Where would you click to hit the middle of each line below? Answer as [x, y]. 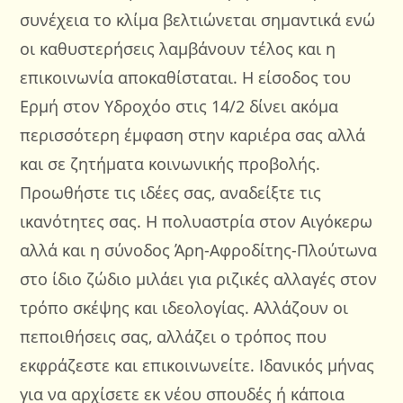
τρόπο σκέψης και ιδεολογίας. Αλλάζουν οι [184, 308]
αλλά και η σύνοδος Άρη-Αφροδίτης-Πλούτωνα [199, 250]
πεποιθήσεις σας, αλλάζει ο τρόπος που [174, 336]
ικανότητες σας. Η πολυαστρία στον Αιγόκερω [197, 221]
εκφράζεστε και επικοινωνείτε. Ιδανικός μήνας [197, 365]
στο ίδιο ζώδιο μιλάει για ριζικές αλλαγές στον [199, 279]
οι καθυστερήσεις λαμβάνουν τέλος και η [178, 49]
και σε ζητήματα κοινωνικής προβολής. [170, 164]
